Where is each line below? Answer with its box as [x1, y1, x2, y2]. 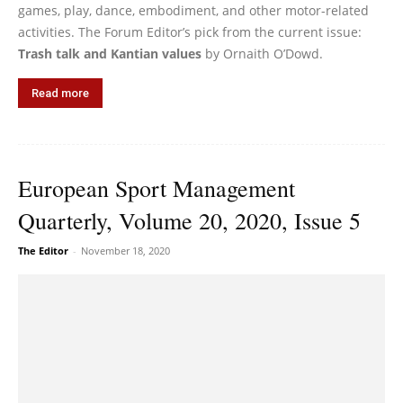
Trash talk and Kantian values [18, 45, 201, 63]
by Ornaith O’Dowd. [201, 45, 323, 63]
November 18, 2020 [81, 244, 170, 258]
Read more [31, 86, 89, 101]
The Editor [18, 244, 68, 258]
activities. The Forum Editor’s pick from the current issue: [18, 23, 362, 41]
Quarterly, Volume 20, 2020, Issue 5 [18, 205, 361, 237]
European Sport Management [18, 173, 295, 204]
